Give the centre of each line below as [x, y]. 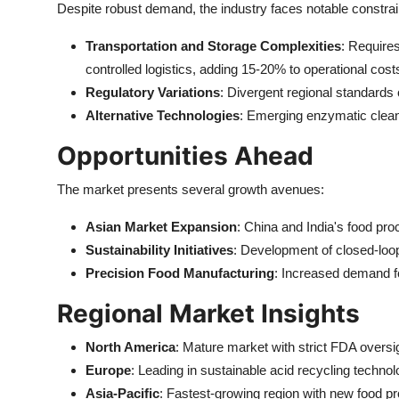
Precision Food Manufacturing [180, 273]
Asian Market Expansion [161, 227]
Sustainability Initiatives [159, 250]
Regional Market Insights [208, 313]
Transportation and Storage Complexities [213, 46]
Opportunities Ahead [185, 156]
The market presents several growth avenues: [191, 189]
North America [130, 347]
